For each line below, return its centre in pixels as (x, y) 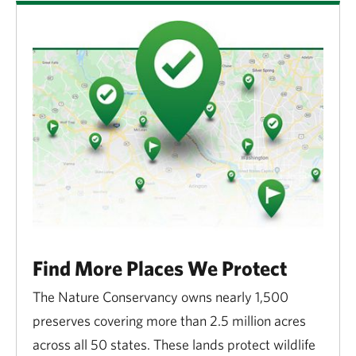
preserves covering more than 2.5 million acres (169, 320)
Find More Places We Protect (160, 267)
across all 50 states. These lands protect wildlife (174, 344)
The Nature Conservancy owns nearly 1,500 (161, 296)
